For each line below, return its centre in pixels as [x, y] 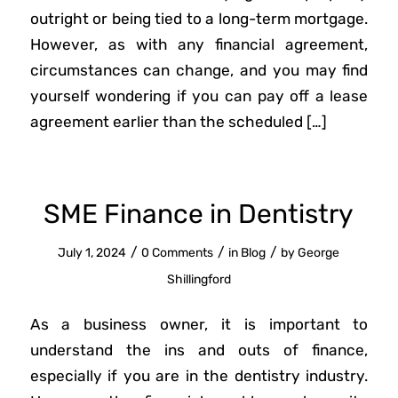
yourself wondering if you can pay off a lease [199, 96]
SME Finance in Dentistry [199, 214]
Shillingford [199, 279]
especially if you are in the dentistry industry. [199, 376]
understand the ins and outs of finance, [199, 350]
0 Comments [178, 252]
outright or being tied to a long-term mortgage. [199, 19]
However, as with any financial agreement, [199, 45]
